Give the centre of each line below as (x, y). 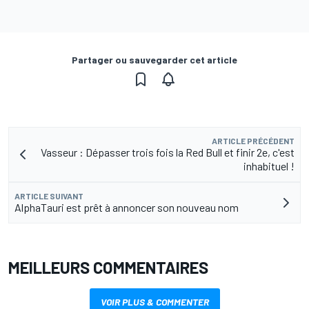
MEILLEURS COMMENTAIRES (108, 268)
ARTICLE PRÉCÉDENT (253, 141)
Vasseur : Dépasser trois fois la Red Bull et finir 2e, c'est (168, 152)
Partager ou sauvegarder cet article (154, 60)
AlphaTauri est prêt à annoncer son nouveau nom (127, 208)
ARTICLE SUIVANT (49, 196)
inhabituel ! (269, 166)
